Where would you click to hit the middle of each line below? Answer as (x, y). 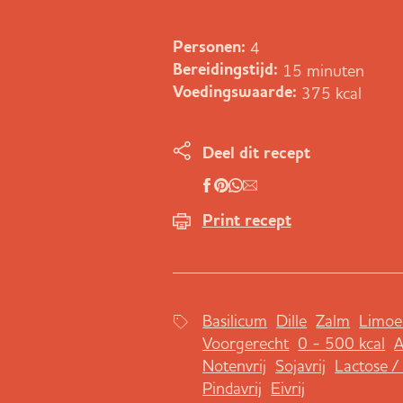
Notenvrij (235, 365)
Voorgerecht (246, 343)
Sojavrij (301, 365)
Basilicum (235, 320)
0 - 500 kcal (342, 343)
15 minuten (323, 70)
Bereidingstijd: (225, 70)
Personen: (209, 47)
